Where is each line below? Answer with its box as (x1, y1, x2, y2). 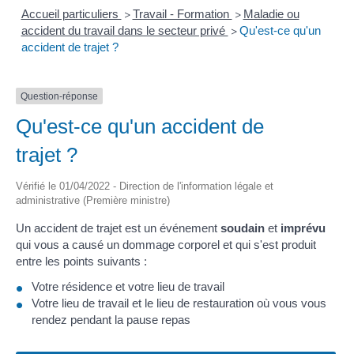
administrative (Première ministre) (16, 194, 170, 207)
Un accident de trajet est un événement (16, 221, 220, 235)
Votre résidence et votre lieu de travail (32, 279, 224, 293)
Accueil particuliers (21, 6, 122, 21)
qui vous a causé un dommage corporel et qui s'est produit (16, 238, 316, 252)
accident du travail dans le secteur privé (21, 23, 228, 37)
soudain (220, 221, 265, 235)
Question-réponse (21, 90, 98, 102)
